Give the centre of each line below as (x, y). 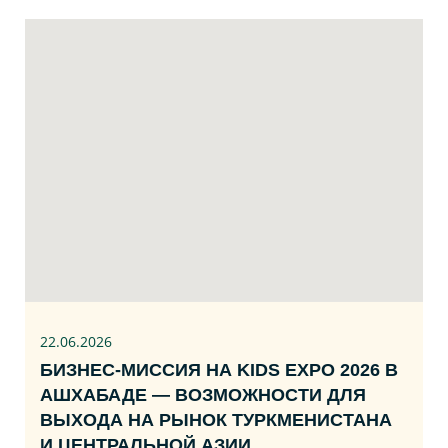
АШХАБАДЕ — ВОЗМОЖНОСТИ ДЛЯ (203, 394)
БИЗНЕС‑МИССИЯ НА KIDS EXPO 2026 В (219, 369)
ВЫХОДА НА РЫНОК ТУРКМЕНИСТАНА (216, 419)
